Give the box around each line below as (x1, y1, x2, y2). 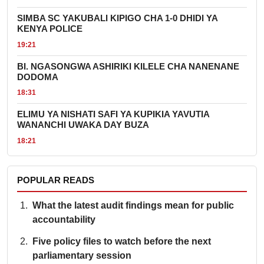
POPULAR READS (17, 175, 94, 185)
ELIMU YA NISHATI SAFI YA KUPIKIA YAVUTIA (17, 110, 209, 120)
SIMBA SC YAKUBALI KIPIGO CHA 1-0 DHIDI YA (17, 14, 217, 24)
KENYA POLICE (17, 24, 82, 34)
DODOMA (17, 72, 58, 82)
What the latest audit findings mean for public (32, 200, 234, 210)
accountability (32, 214, 95, 225)
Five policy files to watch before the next (32, 236, 211, 247)
